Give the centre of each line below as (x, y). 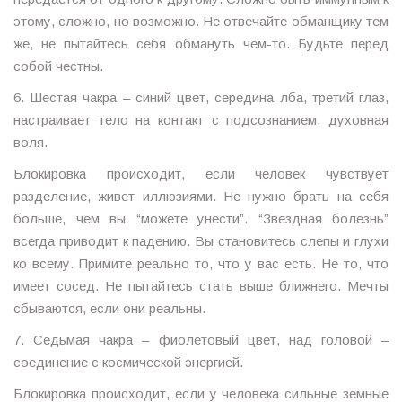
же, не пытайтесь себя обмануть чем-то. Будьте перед (201, 44)
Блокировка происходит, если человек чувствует (201, 174)
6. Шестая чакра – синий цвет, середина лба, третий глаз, (201, 97)
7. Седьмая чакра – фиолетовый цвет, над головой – (201, 340)
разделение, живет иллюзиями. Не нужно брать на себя (201, 196)
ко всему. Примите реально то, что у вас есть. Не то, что (201, 263)
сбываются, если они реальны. (109, 308)
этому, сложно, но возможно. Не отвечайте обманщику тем (201, 21)
